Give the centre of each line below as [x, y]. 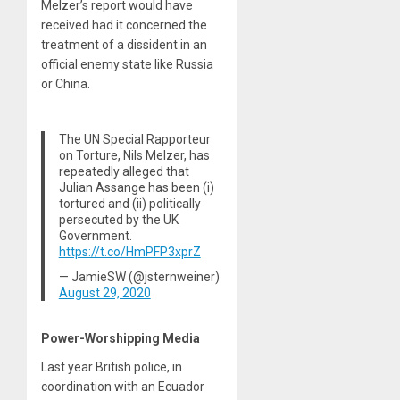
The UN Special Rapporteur [134, 139]
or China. [66, 83]
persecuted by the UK [118, 219]
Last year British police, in [112, 367]
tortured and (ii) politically [129, 203]
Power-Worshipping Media [121, 339]
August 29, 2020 [104, 292]
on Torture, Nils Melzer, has [134, 155]
